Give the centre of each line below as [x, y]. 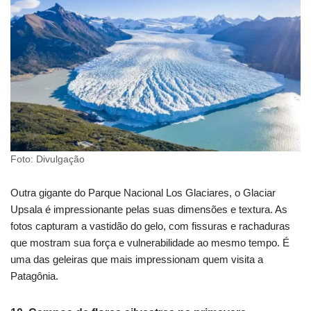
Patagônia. [34, 276]
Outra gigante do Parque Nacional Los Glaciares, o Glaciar [143, 193]
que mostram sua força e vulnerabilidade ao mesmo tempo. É [150, 243]
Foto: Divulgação [48, 160]
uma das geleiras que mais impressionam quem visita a [137, 260]
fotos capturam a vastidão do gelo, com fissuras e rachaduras [150, 226]
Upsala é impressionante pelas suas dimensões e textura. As [149, 210]
